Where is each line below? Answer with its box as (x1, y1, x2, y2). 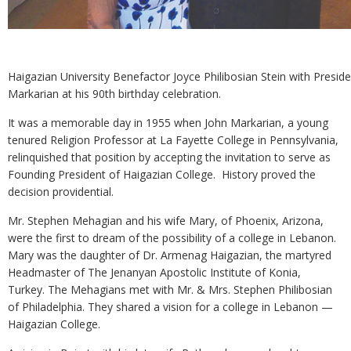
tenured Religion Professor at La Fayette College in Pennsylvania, (8, 132, 338, 147)
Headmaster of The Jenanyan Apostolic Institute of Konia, (8, 265, 301, 280)
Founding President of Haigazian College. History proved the (8, 167, 316, 182)
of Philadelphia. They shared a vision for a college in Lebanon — (8, 299, 333, 314)
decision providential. (8, 184, 114, 199)
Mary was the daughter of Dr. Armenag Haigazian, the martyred (8, 248, 331, 262)
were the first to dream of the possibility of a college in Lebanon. (8, 230, 336, 245)
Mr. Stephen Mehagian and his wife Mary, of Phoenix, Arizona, (8, 213, 324, 228)
